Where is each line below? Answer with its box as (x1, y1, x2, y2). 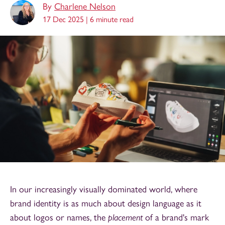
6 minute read (90, 15, 134, 24)
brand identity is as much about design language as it (10, 198, 201, 209)
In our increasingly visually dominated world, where (10, 184, 197, 195)
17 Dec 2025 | (43, 15, 90, 24)
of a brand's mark (145, 212, 209, 223)
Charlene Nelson (54, 1, 116, 12)
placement (108, 212, 145, 223)
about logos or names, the (10, 212, 108, 223)
